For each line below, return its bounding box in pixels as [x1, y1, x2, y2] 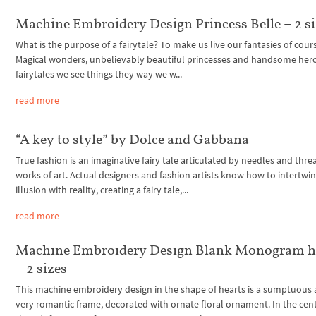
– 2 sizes [16, 259, 68, 276]
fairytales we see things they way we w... [16, 68, 183, 81]
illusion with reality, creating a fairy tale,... [16, 183, 189, 196]
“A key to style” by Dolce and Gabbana [16, 130, 250, 147]
